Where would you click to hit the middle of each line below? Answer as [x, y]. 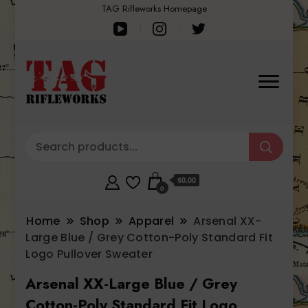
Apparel [151, 221]
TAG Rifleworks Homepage [154, 9]
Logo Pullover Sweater [89, 254]
